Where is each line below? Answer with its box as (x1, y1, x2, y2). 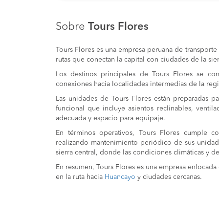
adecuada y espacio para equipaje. (56, 115, 165, 122)
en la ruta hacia (56, 174, 105, 180)
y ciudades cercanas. (135, 174, 204, 180)
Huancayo (105, 174, 135, 180)
